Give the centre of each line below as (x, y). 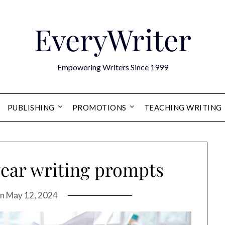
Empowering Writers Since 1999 (113, 67)
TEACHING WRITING (183, 107)
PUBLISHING (31, 107)
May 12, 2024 (32, 195)
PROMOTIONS (99, 107)
